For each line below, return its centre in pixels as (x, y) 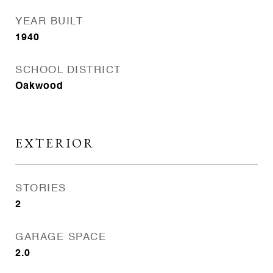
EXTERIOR (55, 143)
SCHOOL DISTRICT (68, 70)
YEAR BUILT (49, 22)
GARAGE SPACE (61, 237)
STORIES (41, 189)
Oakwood (39, 87)
